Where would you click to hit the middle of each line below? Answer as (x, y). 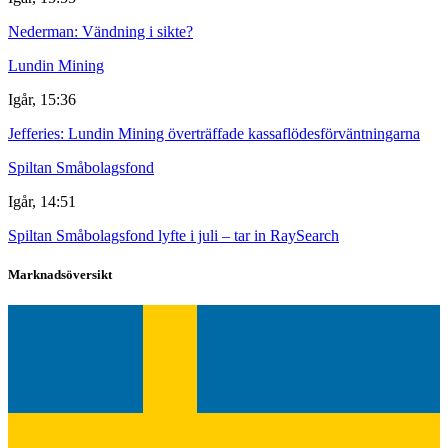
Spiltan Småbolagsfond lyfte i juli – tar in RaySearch (173, 235)
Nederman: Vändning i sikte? (100, 31)
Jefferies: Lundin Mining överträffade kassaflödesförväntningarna (214, 133)
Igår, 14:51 (42, 201)
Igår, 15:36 (42, 99)
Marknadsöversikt (60, 274)
